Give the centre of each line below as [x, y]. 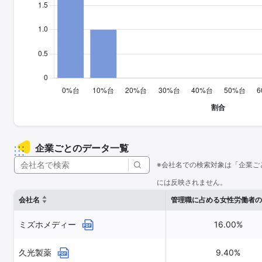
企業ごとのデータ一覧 [82, 148]
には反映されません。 [192, 182]
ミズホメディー [49, 224]
